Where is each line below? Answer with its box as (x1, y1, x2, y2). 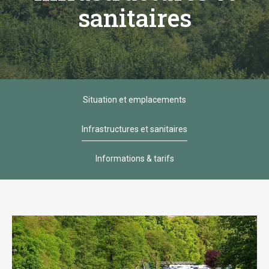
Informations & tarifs (95, 154, 174, 163)
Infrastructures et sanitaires (82, 124, 187, 134)
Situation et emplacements (83, 95, 186, 104)
